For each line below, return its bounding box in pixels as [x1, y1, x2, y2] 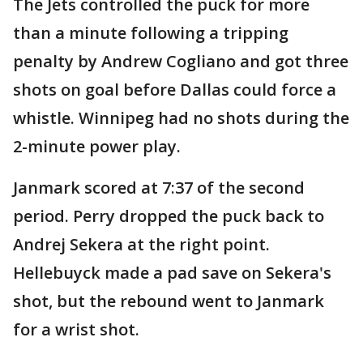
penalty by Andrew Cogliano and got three [13, 50, 348, 73]
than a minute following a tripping [13, 22, 288, 45]
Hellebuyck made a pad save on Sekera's [13, 262, 331, 284]
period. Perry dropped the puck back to [13, 205, 324, 228]
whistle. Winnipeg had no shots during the [13, 107, 349, 130]
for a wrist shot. [13, 318, 139, 341]
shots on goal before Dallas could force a [13, 79, 336, 101]
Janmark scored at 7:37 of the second [13, 177, 305, 199]
